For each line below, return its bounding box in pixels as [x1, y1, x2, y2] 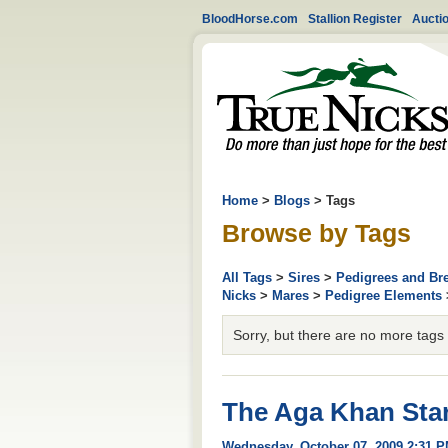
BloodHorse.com [202, 12, 298, 25]
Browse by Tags [222, 220, 411, 247]
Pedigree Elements [325, 287, 442, 303]
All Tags [222, 269, 272, 285]
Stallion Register [308, 12, 402, 25]
